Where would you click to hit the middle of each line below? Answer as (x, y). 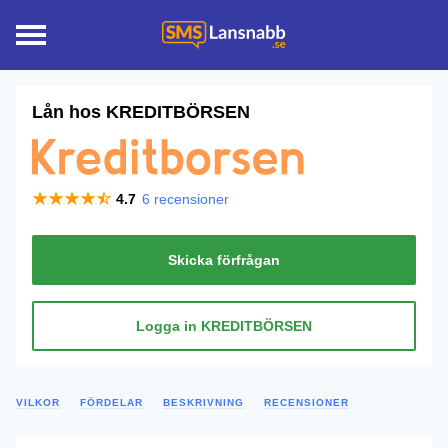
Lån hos (69, 112)
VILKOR (38, 402)
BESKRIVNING (203, 402)
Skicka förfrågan (224, 260)
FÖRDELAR (111, 402)
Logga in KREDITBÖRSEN (224, 326)
